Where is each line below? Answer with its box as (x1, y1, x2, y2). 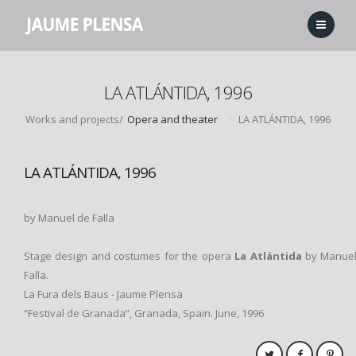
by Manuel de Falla (24, 210, 114, 225)
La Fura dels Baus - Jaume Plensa (24, 286, 183, 301)
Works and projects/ (25, 111, 123, 126)
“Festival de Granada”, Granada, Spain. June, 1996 (24, 305, 264, 320)
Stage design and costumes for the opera (24, 248, 235, 263)
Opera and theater (127, 111, 218, 126)
